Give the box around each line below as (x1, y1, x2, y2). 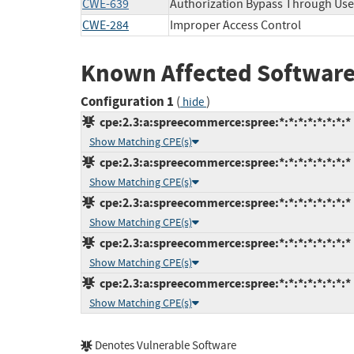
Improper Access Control (170, 17, 301, 33)
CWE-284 (82, 17, 129, 33)
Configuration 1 (81, 92, 174, 111)
